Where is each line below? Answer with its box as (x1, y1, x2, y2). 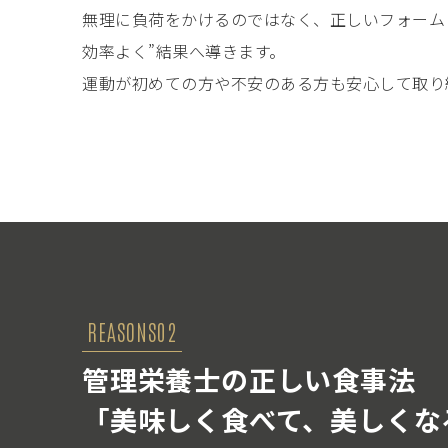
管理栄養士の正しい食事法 (82, 359, 416, 399)
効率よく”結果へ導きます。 (82, 39, 286, 63)
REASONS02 (87, 317, 177, 345)
